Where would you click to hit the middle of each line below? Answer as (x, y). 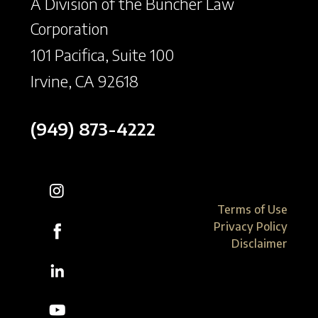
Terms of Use (253, 209)
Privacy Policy (251, 226)
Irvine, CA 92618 (84, 81)
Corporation (69, 28)
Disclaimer (260, 243)
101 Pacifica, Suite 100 (102, 54)
